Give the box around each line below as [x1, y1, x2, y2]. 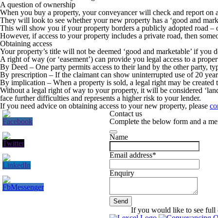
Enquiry [109, 168, 134, 177]
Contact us [109, 109, 142, 118]
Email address [109, 150, 152, 159]
